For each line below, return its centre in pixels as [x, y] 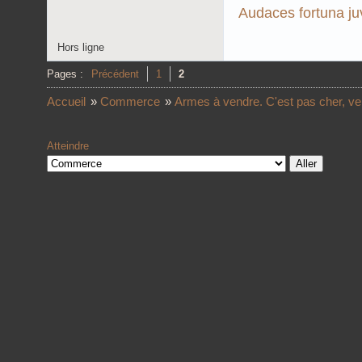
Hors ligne [81, 47]
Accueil [66, 101]
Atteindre [68, 145]
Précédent [115, 74]
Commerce [130, 101]
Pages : [65, 74]
